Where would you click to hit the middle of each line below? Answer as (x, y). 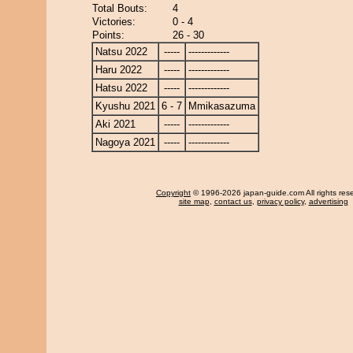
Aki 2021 (115, 124)
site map (194, 201)
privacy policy (280, 201)
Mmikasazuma (222, 106)
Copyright (173, 193)
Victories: (114, 22)
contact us (233, 201)
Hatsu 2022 (121, 88)
